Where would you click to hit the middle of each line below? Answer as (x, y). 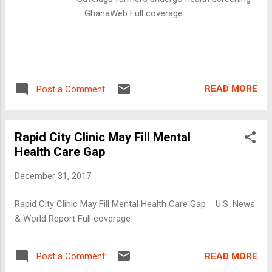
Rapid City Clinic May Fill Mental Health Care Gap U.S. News (135, 204)
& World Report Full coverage (73, 219)
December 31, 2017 (53, 176)
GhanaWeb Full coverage (130, 14)
